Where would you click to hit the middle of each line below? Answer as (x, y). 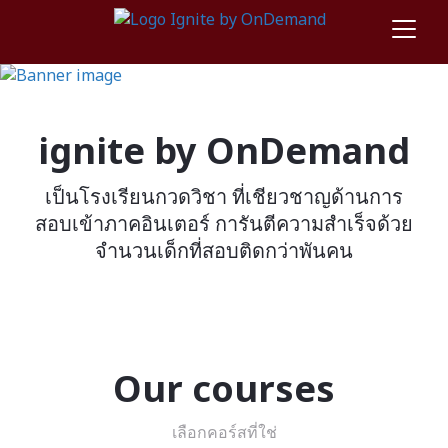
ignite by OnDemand (224, 150)
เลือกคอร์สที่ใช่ (224, 432)
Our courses (224, 388)
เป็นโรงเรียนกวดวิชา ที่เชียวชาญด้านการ (224, 196)
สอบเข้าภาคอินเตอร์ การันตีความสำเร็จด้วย (224, 223)
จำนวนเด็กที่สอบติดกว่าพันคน (224, 250)
